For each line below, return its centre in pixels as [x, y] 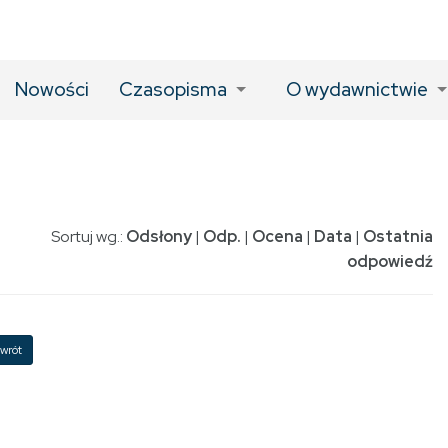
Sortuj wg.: [88, 236]
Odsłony [159, 236]
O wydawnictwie [356, 89]
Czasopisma [173, 89]
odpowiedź [390, 261]
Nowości [52, 89]
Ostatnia [398, 236]
